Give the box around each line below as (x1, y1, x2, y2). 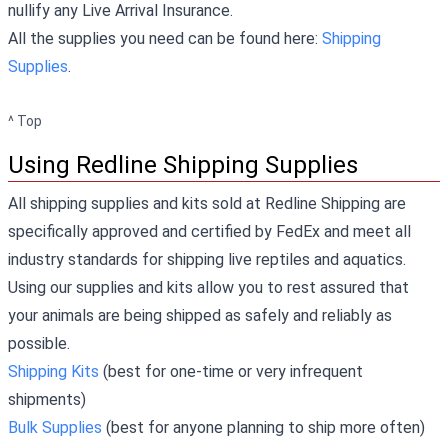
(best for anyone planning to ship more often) (102, 417, 425, 437)
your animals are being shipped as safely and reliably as (8, 305, 392, 325)
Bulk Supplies (8, 417, 102, 437)
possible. (8, 333, 74, 353)
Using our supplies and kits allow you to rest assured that (8, 277, 409, 297)
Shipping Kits (8, 361, 99, 381)
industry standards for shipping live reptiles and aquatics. (8, 249, 406, 269)
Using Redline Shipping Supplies (8, 150, 358, 179)
